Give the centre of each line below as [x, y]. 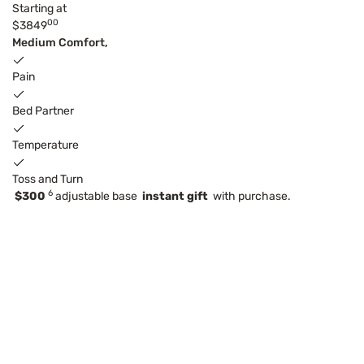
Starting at [39, 9]
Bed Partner [43, 111]
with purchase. [249, 197]
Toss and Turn [48, 180]
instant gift [175, 197]
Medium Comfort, [60, 43]
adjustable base [97, 197]
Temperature [45, 145]
